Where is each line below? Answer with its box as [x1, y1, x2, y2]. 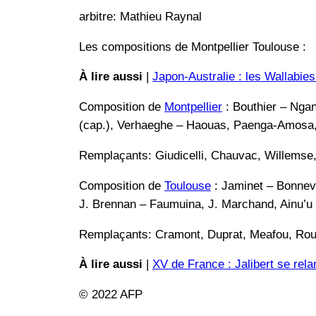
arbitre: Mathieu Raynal [79, 9, 202, 23]
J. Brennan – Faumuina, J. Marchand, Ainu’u [79, 197, 312, 211]
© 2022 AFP [79, 288, 142, 302]
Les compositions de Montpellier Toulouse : [79, 39, 306, 54]
